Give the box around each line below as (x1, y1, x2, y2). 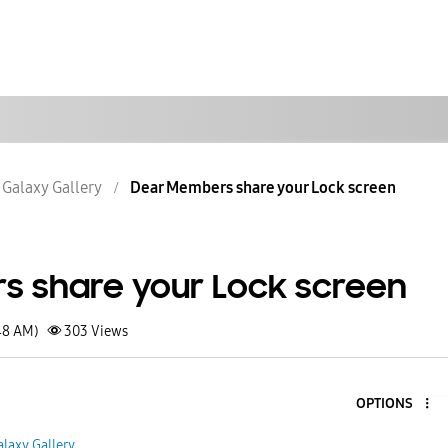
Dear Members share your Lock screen (130, 178, 396, 198)
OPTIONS (355, 394, 413, 412)
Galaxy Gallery (2, 178, 102, 198)
